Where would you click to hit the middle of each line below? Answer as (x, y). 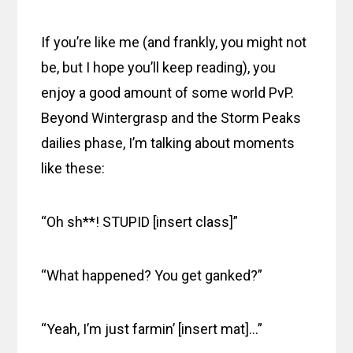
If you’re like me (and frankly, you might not (174, 43)
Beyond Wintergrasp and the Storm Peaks (171, 118)
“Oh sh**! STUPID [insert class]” (140, 222)
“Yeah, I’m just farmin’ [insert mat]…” (152, 329)
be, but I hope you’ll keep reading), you (159, 68)
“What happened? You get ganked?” (152, 276)
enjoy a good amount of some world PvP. (169, 93)
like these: (73, 169)
